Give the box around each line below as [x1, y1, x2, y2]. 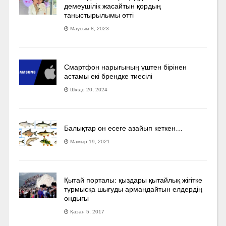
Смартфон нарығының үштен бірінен [64, 63, 187, 72]
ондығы [64, 194, 89, 203]
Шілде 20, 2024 [70, 87, 108, 93]
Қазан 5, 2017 [70, 209, 105, 215]
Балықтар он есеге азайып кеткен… [64, 124, 183, 133]
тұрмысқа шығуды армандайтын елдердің [64, 185, 203, 194]
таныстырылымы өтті [64, 11, 134, 20]
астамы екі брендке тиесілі [64, 72, 153, 81]
